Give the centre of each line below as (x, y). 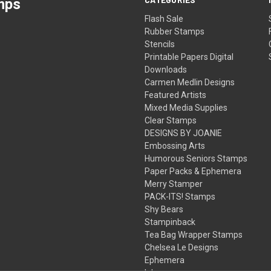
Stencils (160, 44)
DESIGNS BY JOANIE (184, 133)
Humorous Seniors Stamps (196, 158)
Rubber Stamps (175, 31)
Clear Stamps (171, 120)
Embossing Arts (175, 145)
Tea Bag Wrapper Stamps (194, 234)
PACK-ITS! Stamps (180, 196)
